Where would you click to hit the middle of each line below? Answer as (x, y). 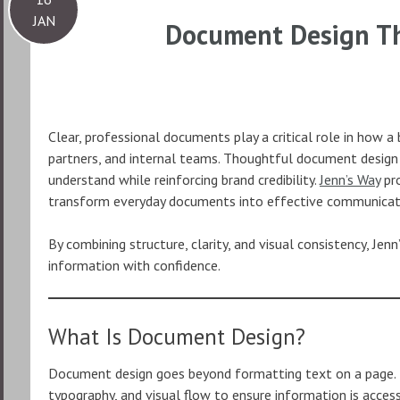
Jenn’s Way (350, 179)
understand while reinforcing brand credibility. (184, 179)
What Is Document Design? (177, 337)
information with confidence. (134, 265)
